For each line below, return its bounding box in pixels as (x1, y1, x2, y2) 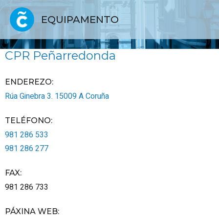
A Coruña (79, 90, 109, 102)
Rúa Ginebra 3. (5, 90, 55, 102)
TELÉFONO (5, 116, 51, 125)
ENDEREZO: (5, 77, 53, 87)
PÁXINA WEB (5, 207, 58, 216)
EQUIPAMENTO (41, 14, 119, 25)
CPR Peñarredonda (5, 48, 116, 63)
